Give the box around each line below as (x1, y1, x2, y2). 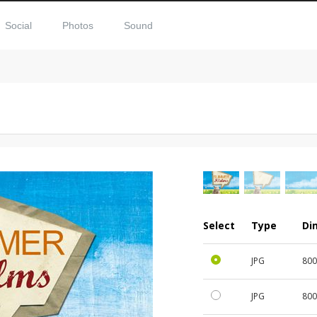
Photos (62, 19, 93, 31)
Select (203, 218, 236, 232)
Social (5, 19, 32, 31)
